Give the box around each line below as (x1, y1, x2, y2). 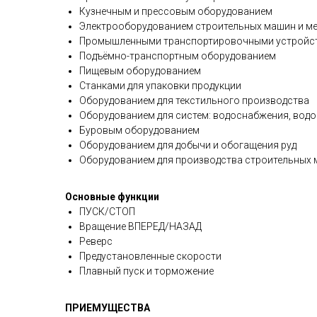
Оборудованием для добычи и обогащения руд (79, 139, 296, 151)
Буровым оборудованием (79, 125, 200, 136)
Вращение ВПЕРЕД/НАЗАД (79, 221, 202, 232)
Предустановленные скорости (79, 250, 221, 262)
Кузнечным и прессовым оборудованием (79, 6, 272, 17)
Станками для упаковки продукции (79, 80, 241, 91)
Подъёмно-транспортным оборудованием (79, 50, 276, 62)
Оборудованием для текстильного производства (79, 95, 309, 106)
